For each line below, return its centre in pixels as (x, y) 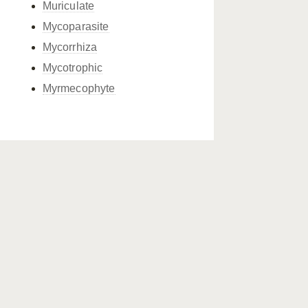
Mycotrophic (73, 68)
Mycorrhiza (70, 47)
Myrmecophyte (79, 88)
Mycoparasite (76, 26)
